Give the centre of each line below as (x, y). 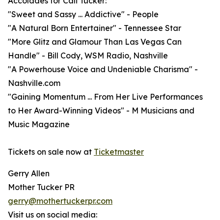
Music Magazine (39, 124)
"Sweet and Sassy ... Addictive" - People (83, 14)
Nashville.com (34, 83)
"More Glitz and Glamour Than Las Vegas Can (95, 42)
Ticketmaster (119, 152)
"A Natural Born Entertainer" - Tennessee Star (95, 28)
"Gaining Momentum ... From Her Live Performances (105, 97)
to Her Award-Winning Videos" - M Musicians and (101, 111)
